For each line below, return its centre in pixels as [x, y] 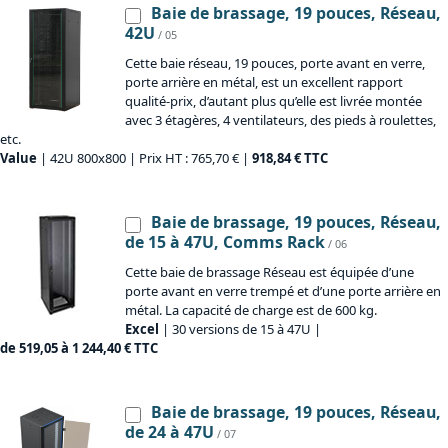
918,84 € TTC [290, 158]
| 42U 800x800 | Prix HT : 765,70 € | [144, 158]
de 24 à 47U [169, 432]
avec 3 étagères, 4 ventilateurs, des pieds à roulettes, [280, 120]
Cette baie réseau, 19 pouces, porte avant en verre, [275, 63]
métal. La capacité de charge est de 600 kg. [251, 310]
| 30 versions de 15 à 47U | [240, 329]
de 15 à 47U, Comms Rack [225, 242]
